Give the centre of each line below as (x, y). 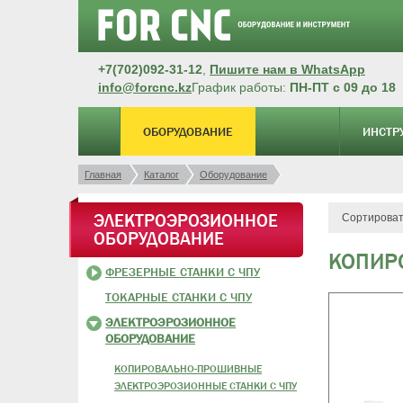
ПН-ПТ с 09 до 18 (343, 87)
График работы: (241, 87)
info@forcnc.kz (145, 87)
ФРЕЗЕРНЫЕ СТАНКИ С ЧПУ (183, 272)
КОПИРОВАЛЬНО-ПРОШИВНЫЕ (188, 369)
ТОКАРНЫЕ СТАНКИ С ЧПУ (179, 297)
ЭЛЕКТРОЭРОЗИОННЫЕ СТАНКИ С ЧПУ (206, 386)
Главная (103, 175)
